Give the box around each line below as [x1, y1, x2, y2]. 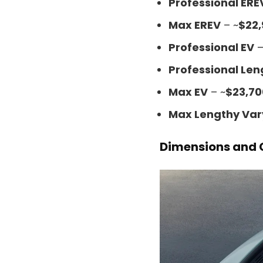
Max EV [168, 84, 208, 99]
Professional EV [168, 39, 254, 55]
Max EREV [168, 17, 221, 32]
